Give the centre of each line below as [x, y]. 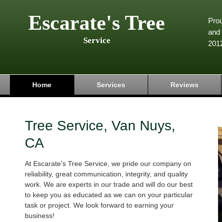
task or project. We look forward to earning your [99, 205]
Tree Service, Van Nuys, [100, 126]
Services [111, 85]
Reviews [185, 85]
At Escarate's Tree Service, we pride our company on [108, 164]
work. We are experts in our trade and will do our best [109, 184]
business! [40, 216]
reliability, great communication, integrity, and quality [106, 174]
